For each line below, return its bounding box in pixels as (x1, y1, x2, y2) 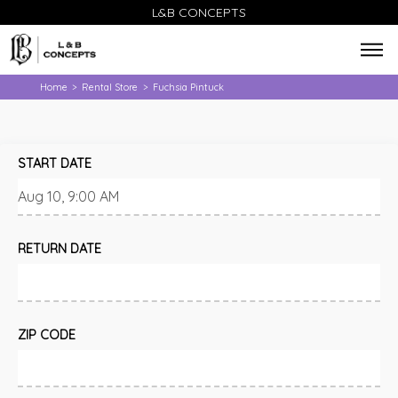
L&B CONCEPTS (151, 4, 246, 20)
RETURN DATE (18, 241, 101, 258)
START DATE (18, 155, 92, 171)
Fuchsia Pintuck (152, 80, 224, 93)
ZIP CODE (18, 326, 76, 343)
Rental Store (82, 80, 139, 93)
